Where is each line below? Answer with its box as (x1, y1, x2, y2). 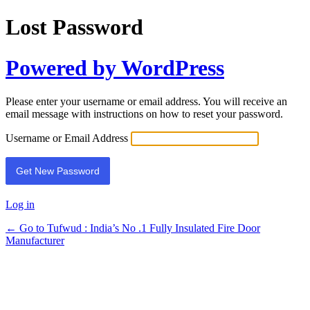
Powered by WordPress (6, 55, 224, 80)
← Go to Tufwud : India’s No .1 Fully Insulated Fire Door (6, 222, 260, 235)
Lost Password (6, 15, 143, 40)
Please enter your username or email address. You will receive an (6, 95, 287, 108)
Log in (6, 199, 35, 211)
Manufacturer (6, 235, 64, 247)
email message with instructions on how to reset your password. (6, 108, 283, 120)
